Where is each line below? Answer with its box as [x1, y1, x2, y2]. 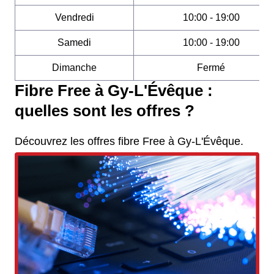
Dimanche [52, 62, 97, 73]
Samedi [57, 37, 91, 48]
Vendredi [54, 12, 94, 23]
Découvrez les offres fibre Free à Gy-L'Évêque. [15, 135, 243, 147]
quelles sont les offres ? [15, 102, 194, 119]
